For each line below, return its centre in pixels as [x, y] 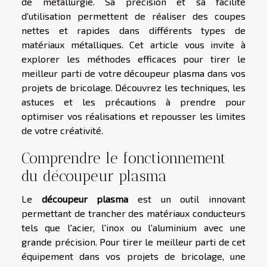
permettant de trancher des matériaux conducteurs [133, 213]
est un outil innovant [187, 198]
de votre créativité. [62, 130]
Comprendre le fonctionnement [124, 158]
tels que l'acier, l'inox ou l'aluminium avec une [133, 227]
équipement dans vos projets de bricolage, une [133, 256]
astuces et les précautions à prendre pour [133, 101]
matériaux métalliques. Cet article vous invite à [133, 44]
